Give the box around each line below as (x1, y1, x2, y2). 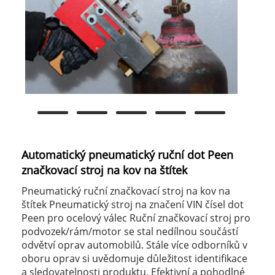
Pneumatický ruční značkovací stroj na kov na (21, 184, 230, 198)
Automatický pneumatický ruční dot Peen (21, 147, 233, 163)
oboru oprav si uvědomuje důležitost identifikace (21, 252, 247, 266)
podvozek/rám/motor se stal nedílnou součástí (21, 225, 238, 239)
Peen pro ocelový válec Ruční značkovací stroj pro (21, 211, 250, 225)
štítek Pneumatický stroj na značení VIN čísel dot (21, 198, 244, 212)
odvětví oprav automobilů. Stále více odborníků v (21, 238, 247, 252)
